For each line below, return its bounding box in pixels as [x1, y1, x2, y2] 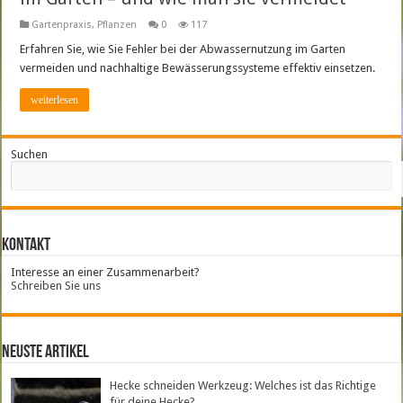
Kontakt [2, 237, 51, 255]
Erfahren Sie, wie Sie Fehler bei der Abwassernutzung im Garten [20, 42, 346, 57]
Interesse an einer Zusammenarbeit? [11, 265, 201, 280]
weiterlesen [31, 94, 79, 107]
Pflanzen [97, 19, 138, 31]
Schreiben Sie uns [11, 279, 102, 293]
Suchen [11, 148, 49, 162]
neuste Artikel [2, 344, 90, 363]
